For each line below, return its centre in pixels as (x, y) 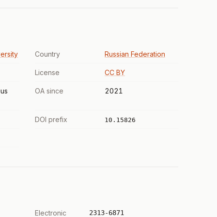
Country (47, 54)
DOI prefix (51, 119)
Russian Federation (135, 54)
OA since (49, 91)
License (47, 72)
